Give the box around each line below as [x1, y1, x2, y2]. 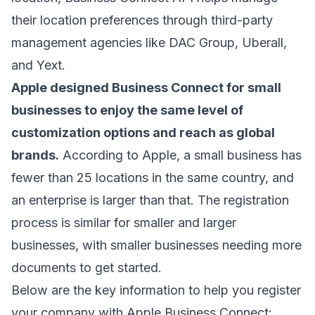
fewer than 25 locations [11, 170, 148, 186]
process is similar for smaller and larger [11, 215, 236, 231]
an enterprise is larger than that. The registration [11, 193, 289, 208]
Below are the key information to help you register [11, 283, 301, 298]
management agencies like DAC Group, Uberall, [11, 35, 287, 51]
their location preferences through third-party [11, 13, 273, 28]
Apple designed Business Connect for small [11, 80, 281, 96]
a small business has [184, 148, 302, 163]
